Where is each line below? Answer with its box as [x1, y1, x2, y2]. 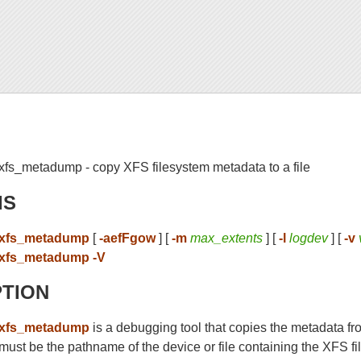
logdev [289, 230, 329, 245]
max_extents [190, 230, 263, 245]
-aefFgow [99, 230, 156, 245]
